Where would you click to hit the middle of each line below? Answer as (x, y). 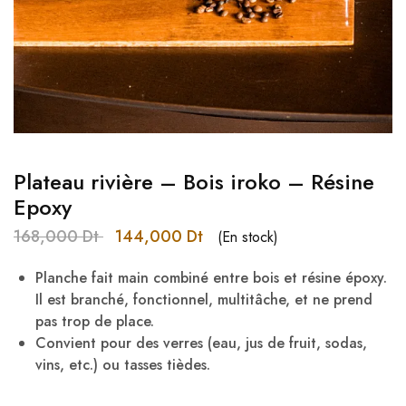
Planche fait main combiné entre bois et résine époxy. (211, 278)
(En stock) (248, 237)
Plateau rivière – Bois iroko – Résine (194, 182)
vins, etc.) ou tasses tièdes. (123, 365)
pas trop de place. (95, 321)
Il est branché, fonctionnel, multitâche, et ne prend (204, 300)
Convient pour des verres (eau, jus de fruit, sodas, (201, 343)
